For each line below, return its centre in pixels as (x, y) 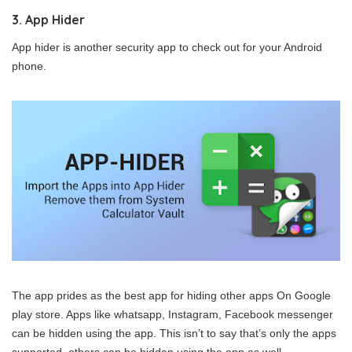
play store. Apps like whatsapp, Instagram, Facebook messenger (172, 315)
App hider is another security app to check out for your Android (167, 48)
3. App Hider (48, 20)
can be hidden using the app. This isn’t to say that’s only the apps (174, 334)
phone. (29, 66)
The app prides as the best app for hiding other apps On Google (171, 296)
